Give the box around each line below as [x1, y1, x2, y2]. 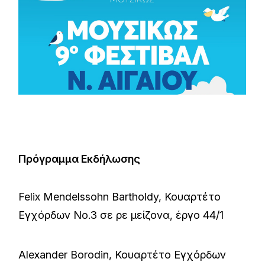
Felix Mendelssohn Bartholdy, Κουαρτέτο [18, 190, 221, 203]
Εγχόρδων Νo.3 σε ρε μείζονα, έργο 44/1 [18, 208, 224, 221]
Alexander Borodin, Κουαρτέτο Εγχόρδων [18, 248, 227, 261]
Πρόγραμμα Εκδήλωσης [18, 152, 141, 165]
